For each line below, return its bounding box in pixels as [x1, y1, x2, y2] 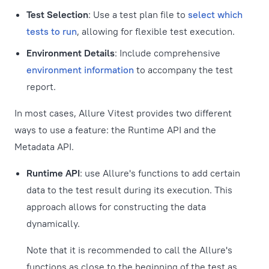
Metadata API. [14, 141, 74, 153]
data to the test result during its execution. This [26, 184, 232, 196]
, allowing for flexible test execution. [77, 25, 235, 37]
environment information [26, 64, 134, 76]
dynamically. [26, 217, 80, 229]
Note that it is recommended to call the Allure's [26, 244, 232, 256]
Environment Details [26, 47, 115, 59]
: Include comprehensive [115, 47, 220, 59]
